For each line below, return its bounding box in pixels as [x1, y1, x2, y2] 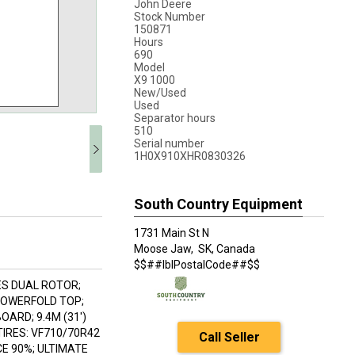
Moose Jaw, [134, 242, 196, 255]
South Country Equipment [134, 196, 303, 212]
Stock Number [134, 10, 205, 23]
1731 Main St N [134, 227, 209, 239]
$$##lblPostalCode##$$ [134, 258, 260, 271]
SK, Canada [198, 242, 255, 255]
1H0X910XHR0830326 [134, 150, 248, 162]
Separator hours [134, 112, 216, 124]
